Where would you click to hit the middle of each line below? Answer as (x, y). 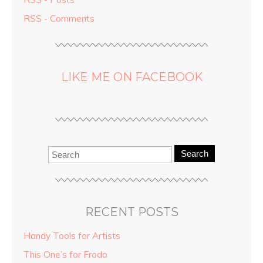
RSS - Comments (59, 19)
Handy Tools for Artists (72, 236)
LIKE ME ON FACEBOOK (131, 77)
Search (195, 154)
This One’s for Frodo (65, 255)
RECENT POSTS (131, 212)
